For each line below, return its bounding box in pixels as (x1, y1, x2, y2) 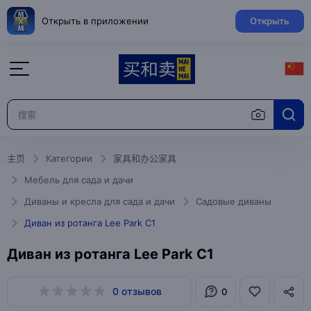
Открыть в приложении (42, 15, 149, 26)
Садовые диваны (196, 196, 271, 207)
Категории (46, 153, 92, 164)
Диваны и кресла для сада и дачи (24, 196, 175, 207)
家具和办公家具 (113, 153, 176, 164)
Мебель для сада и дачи (24, 174, 133, 185)
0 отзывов (112, 285, 162, 297)
